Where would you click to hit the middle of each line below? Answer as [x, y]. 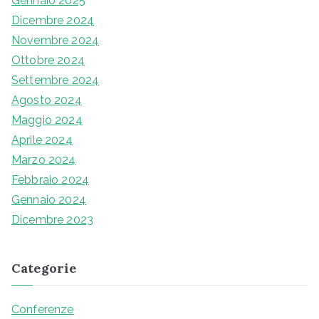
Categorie [44, 268]
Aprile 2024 [42, 140]
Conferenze [43, 310]
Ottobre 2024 [48, 61]
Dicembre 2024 [53, 21]
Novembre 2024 [56, 41]
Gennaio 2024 [49, 200]
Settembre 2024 [56, 80]
